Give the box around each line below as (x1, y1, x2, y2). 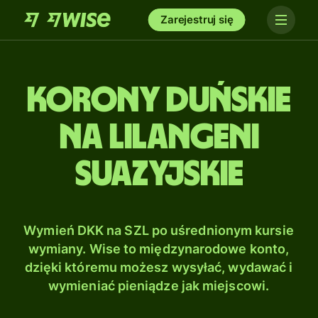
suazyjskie (75, 157, 243, 192)
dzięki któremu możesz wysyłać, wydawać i (24, 260, 293, 275)
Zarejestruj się (160, 13, 234, 26)
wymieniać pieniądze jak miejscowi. (48, 278, 270, 293)
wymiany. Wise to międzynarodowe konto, (28, 241, 290, 256)
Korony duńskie (27, 83, 291, 119)
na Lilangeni (59, 120, 259, 155)
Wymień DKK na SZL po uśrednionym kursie (23, 223, 294, 238)
